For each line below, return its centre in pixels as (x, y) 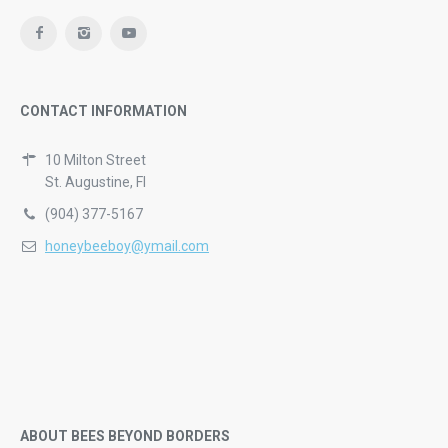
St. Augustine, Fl (95, 182)
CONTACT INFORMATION (103, 111)
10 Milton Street (95, 160)
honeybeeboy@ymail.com (127, 246)
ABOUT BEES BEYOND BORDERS (125, 436)
